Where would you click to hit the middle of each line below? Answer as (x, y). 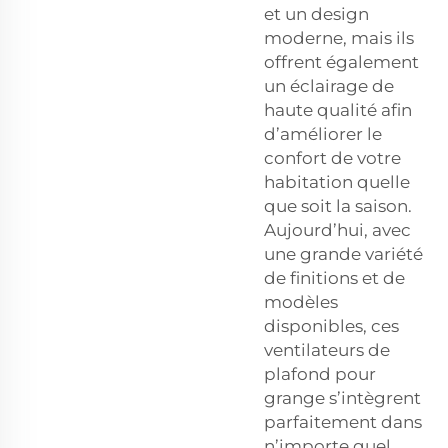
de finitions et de (334, 277)
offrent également (341, 61)
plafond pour (320, 373)
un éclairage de (329, 85)
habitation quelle (337, 181)
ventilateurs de (327, 349)
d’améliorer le (323, 133)
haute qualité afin (338, 109)
